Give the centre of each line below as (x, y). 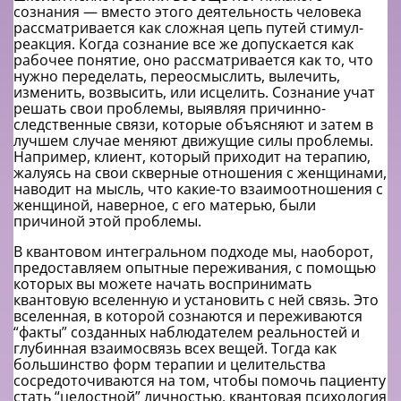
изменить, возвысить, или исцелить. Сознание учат (194, 93)
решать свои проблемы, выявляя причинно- (170, 109)
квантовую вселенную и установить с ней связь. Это (196, 300)
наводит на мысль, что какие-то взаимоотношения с (198, 189)
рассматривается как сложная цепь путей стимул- (188, 28)
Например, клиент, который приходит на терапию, (192, 157)
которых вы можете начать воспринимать (162, 284)
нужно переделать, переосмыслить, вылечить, (177, 77)
